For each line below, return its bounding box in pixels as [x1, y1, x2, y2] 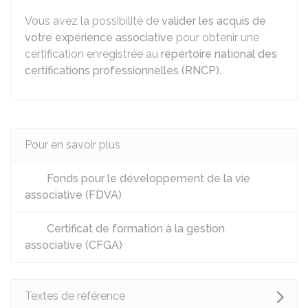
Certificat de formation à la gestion [44, 222, 225, 235]
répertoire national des [161, 47, 277, 60]
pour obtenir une [173, 31, 259, 44]
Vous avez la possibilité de [25, 14, 162, 27]
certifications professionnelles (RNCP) [25, 64, 219, 77]
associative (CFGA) [25, 239, 122, 252]
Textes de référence [25, 289, 125, 302]
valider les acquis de [162, 14, 266, 27]
